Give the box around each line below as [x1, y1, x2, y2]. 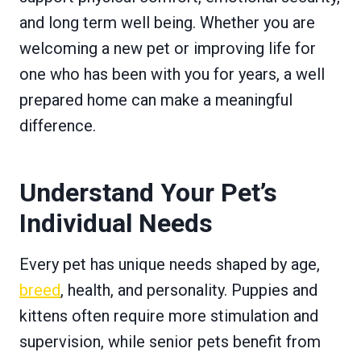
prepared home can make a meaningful [19, 89, 293, 110]
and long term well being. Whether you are [19, 12, 315, 32]
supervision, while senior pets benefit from [19, 331, 321, 351]
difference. [19, 115, 96, 135]
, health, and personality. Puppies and [60, 280, 317, 300]
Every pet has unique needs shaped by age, [19, 254, 320, 274]
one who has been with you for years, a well [19, 64, 325, 84]
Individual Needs [19, 207, 213, 239]
